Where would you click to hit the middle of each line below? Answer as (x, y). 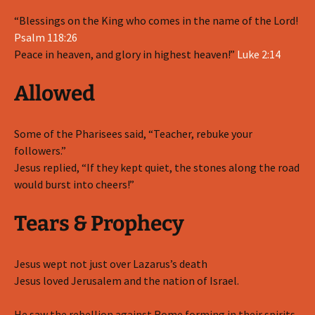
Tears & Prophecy (99, 224)
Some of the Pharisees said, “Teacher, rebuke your (133, 134)
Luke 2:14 (259, 54)
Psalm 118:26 (46, 37)
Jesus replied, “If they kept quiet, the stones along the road (157, 167)
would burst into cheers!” (74, 184)
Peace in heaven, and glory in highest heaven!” (126, 54)
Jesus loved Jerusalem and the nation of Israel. (127, 281)
